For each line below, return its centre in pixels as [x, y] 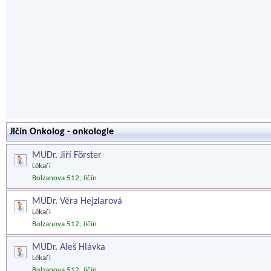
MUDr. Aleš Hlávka [69, 247]
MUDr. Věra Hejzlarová [77, 201]
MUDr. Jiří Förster [67, 155]
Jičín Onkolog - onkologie [62, 132]
